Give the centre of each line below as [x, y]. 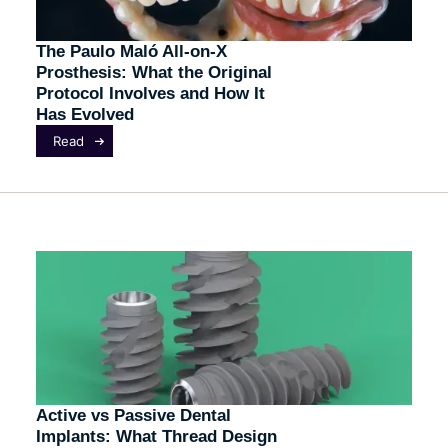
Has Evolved [84, 114]
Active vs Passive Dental [133, 415]
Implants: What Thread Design [156, 436]
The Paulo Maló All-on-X [131, 51]
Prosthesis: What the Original [153, 72]
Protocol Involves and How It [150, 93]
